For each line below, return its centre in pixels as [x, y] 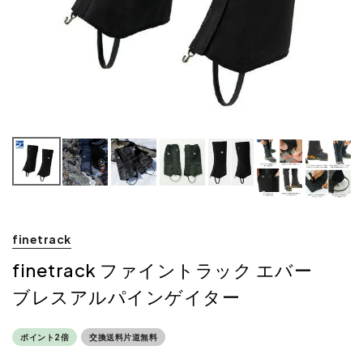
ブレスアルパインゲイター [126, 296]
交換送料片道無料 [123, 337]
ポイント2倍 [45, 337]
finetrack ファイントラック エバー [162, 269]
